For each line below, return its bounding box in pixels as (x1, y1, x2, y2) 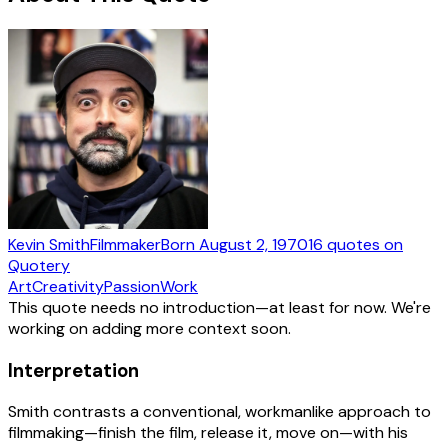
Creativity (32, 275, 104, 297)
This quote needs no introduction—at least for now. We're (8, 296, 431, 318)
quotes (327, 233, 380, 255)
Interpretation (8, 357, 139, 383)
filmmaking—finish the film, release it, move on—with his (8, 422, 408, 444)
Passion (104, 275, 160, 297)
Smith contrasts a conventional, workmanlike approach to (8, 401, 431, 423)
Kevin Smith (8, 233, 90, 255)
